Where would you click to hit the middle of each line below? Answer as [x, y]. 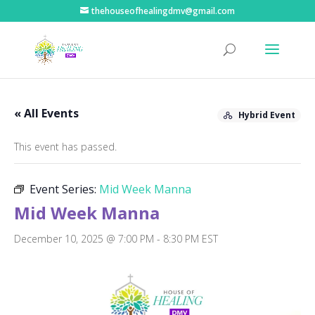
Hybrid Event [267, 115]
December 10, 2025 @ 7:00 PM [84, 239]
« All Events [46, 113]
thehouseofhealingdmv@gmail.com [163, 11]
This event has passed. [65, 147]
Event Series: [64, 189]
